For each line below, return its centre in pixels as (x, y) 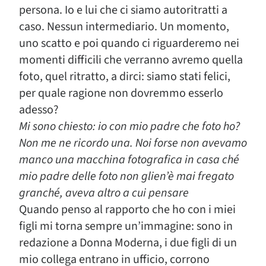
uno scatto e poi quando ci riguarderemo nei (129, 43)
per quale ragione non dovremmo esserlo (121, 93)
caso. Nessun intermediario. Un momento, (124, 27)
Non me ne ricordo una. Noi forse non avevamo (133, 143)
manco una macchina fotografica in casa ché (129, 160)
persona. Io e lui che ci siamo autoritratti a (123, 10)
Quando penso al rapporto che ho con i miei (127, 210)
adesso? (39, 110)
